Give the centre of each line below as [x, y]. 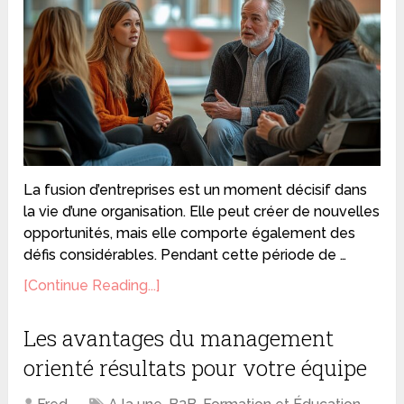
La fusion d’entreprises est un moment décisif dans [196, 189]
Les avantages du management [179, 338]
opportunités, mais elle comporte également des [190, 233]
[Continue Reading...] [92, 285]
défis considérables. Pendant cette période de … [185, 254]
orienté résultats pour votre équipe [196, 367]
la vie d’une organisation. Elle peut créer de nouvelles [202, 211]
